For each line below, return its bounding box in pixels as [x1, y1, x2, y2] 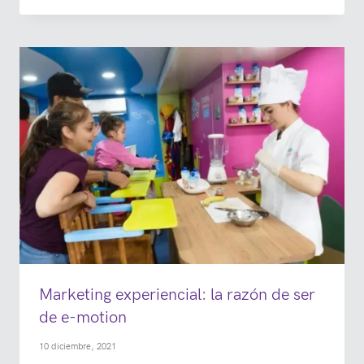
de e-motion [39, 307, 127, 327]
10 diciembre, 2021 [39, 341, 116, 353]
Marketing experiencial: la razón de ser [39, 284, 315, 305]
